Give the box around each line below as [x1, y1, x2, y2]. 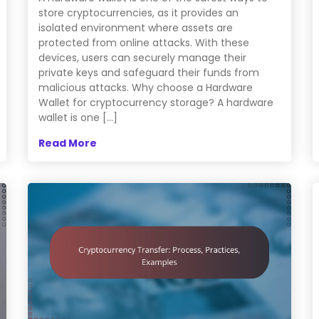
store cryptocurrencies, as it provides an [38, 6, 239, 21]
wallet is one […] [38, 110, 117, 125]
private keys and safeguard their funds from [38, 66, 259, 80]
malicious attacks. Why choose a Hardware [38, 80, 253, 95]
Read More [38, 136, 97, 151]
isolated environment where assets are [38, 21, 233, 36]
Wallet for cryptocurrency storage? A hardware [38, 95, 273, 110]
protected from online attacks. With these [38, 36, 249, 51]
